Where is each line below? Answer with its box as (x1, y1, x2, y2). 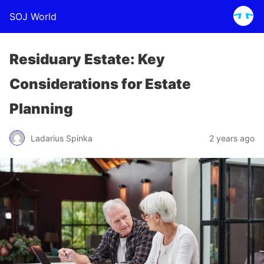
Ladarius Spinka (31, 133, 93, 143)
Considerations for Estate (9, 75, 191, 93)
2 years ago (209, 133, 255, 143)
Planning (9, 100, 73, 117)
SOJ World (9, 11, 57, 22)
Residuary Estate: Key (9, 51, 165, 68)
